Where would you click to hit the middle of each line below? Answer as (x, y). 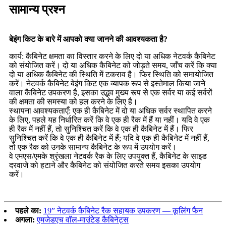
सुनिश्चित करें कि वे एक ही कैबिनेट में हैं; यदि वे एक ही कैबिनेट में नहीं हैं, (109, 138)
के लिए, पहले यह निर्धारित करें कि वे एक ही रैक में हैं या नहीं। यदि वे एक (109, 120)
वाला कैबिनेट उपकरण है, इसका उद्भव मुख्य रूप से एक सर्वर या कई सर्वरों (111, 92)
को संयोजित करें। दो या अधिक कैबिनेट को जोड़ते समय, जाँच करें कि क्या (113, 65)
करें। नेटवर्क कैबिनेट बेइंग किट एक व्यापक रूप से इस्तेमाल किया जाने (107, 83)
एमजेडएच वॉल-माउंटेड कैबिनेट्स (83, 219)
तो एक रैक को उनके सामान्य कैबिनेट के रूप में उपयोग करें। (93, 147)
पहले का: (28, 210)
